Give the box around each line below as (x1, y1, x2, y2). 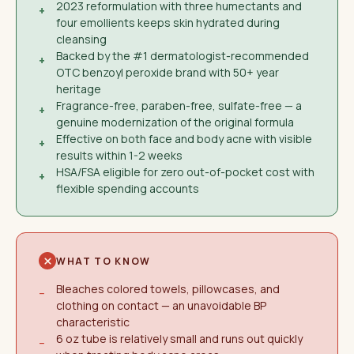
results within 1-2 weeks (56, 148, 183, 163)
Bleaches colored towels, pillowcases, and (56, 281, 280, 296)
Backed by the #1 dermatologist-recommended (56, 48, 309, 63)
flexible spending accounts (56, 181, 199, 196)
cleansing (56, 32, 107, 47)
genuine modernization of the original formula (56, 115, 294, 130)
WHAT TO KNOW (56, 254, 152, 268)
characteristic (56, 314, 130, 330)
